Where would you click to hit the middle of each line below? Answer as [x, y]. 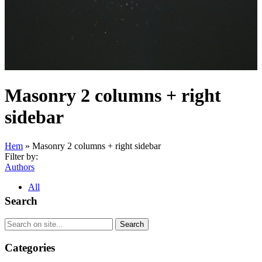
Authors [20, 167]
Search [21, 201]
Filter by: [21, 156]
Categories [30, 248]
